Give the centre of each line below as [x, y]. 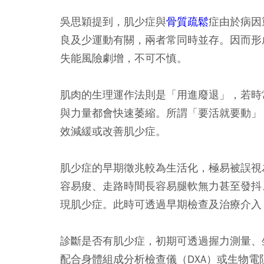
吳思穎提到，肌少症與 [113, 21]
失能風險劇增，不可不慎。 [124, 58]
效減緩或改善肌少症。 [113, 131]
